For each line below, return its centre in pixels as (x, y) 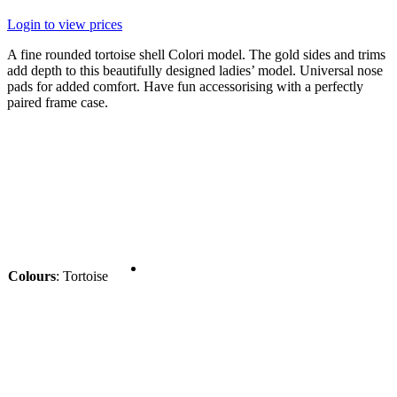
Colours (32, 276)
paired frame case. (58, 102)
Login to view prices (65, 24)
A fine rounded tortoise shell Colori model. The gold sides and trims (196, 54)
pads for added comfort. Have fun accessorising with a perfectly (185, 86)
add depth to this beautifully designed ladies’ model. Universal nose (195, 70)
